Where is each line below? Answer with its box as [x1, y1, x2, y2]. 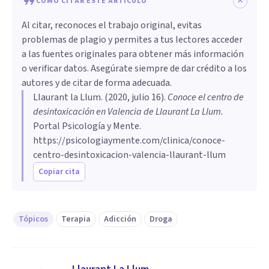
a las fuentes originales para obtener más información [22, 47, 244, 61]
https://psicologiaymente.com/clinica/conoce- [33, 134, 225, 148]
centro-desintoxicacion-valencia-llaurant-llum [33, 148, 226, 162]
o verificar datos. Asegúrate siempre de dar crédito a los [22, 62, 247, 76]
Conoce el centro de [168, 91, 244, 104]
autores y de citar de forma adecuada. [22, 76, 172, 90]
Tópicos [19, 213, 48, 226]
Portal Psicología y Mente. [33, 119, 141, 133]
